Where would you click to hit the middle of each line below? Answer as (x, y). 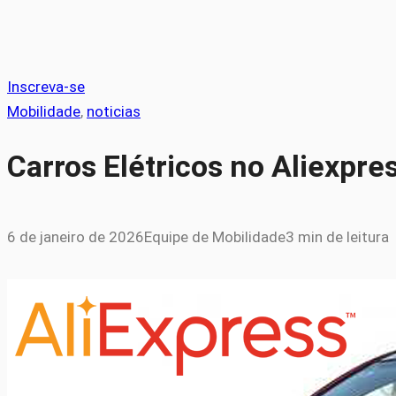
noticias (114, 111)
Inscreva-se (46, 87)
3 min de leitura (337, 237)
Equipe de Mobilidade (215, 237)
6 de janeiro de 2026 (76, 237)
